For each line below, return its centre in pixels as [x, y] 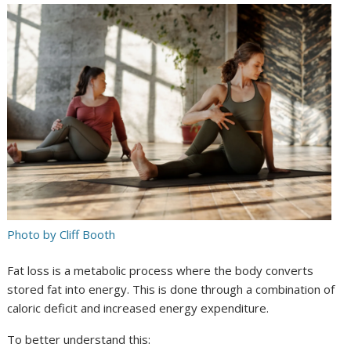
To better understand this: [79, 339]
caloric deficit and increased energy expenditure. [138, 308]
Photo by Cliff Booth [62, 234]
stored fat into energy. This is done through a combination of [171, 289]
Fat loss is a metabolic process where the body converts [161, 270]
